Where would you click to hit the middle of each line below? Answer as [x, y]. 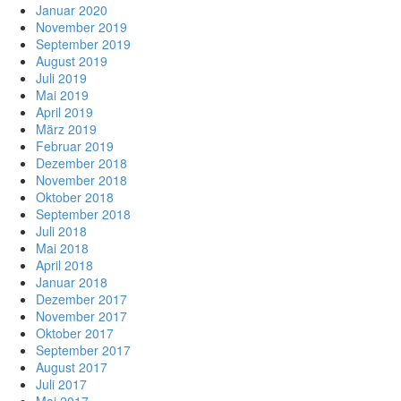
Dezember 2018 [81, 162]
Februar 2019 [75, 145]
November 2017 [81, 316]
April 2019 [64, 111]
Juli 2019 [61, 77]
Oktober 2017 [75, 333]
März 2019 [66, 128]
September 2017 [83, 350]
